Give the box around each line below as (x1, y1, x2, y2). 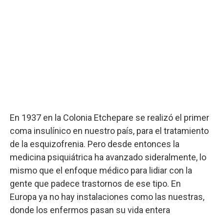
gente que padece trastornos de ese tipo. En (10, 178, 181, 189)
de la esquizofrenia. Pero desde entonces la (10, 139, 179, 149)
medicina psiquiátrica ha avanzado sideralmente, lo (10, 152, 206, 162)
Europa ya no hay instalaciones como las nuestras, (10, 192, 204, 202)
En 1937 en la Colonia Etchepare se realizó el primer (10, 112, 209, 123)
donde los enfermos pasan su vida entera (10, 205, 170, 215)
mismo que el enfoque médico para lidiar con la (10, 165, 192, 175)
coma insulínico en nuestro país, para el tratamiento (10, 126, 209, 136)
